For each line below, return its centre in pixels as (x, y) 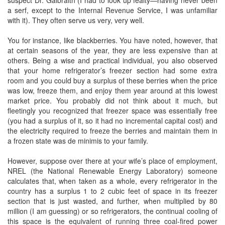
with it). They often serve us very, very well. (76, 20)
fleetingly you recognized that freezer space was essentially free (113, 110)
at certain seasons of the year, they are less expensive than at (113, 50)
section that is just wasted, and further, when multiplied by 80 (113, 201)
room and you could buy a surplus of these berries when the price (113, 80)
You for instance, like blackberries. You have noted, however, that (113, 40)
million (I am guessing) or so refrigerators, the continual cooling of (113, 211)
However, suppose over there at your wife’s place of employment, (113, 161)
